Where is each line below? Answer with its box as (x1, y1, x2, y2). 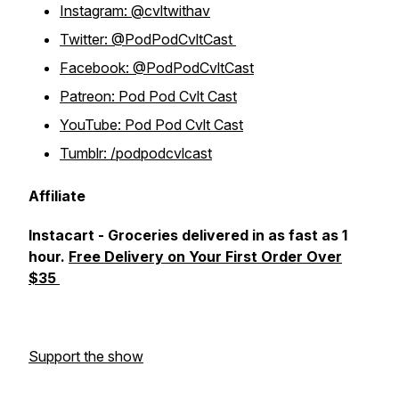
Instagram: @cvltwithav (60, 2, 210, 20)
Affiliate (28, 187, 85, 205)
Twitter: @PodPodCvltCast (60, 30, 236, 48)
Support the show (28, 347, 143, 365)
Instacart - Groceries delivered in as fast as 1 (28, 226, 347, 244)
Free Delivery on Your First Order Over (69, 248, 342, 265)
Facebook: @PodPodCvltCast (60, 59, 254, 77)
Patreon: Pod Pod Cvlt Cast (60, 87, 237, 105)
